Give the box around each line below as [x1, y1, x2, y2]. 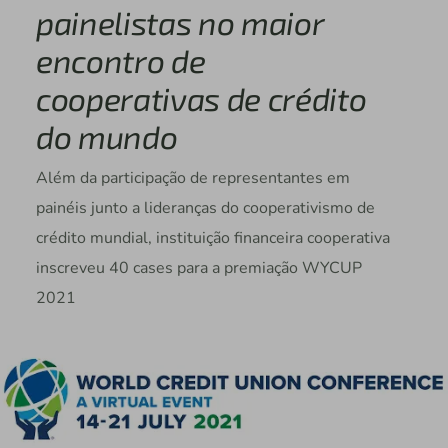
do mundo [35, 117, 178, 156]
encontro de [35, 41, 206, 80]
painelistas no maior [35, 3, 324, 42]
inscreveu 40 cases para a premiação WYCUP [35, 257, 362, 280]
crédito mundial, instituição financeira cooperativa [35, 227, 390, 250]
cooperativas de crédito [35, 79, 367, 118]
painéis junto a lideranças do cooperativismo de [35, 197, 375, 220]
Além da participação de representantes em [35, 167, 350, 190]
